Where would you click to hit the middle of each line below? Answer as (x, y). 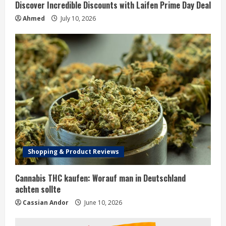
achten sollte (38, 189)
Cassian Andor (46, 203)
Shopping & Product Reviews (73, 152)
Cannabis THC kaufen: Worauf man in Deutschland (100, 178)
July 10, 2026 (77, 18)
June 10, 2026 (102, 203)
